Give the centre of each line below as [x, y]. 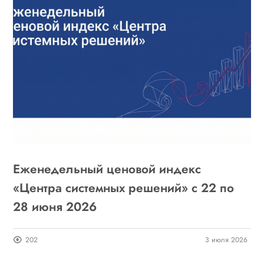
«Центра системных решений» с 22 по [124, 188]
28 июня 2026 [55, 207]
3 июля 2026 [226, 240]
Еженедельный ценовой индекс [107, 169]
